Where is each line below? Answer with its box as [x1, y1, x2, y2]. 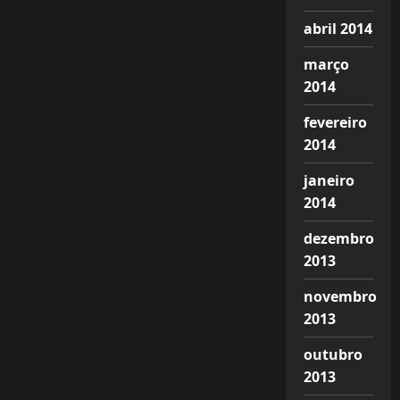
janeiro [303, 171, 354, 190]
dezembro [303, 229, 374, 248]
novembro [303, 287, 377, 306]
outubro [303, 345, 362, 364]
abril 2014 [303, 19, 372, 38]
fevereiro [303, 112, 367, 132]
